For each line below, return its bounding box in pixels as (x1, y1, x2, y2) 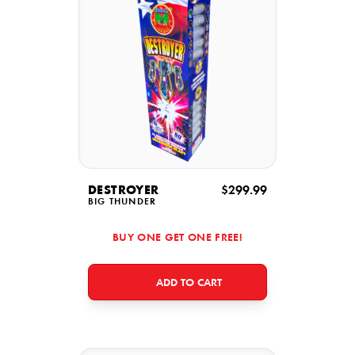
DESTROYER (88, 185, 159, 197)
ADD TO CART (156, 277, 222, 289)
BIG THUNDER (88, 197, 157, 207)
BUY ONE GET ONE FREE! (112, 233, 243, 244)
